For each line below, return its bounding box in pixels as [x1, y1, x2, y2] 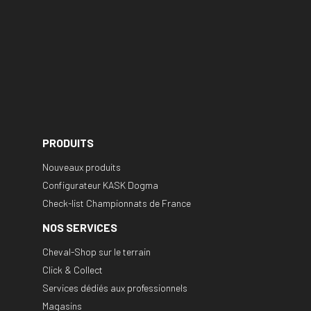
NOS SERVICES [42, 221, 117, 235]
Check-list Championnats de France [42, 197, 191, 210]
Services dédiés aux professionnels [42, 282, 187, 294]
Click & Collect [42, 264, 103, 276]
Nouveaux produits [42, 161, 121, 174]
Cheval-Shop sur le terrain [42, 246, 151, 258]
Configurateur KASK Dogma [42, 179, 158, 192]
